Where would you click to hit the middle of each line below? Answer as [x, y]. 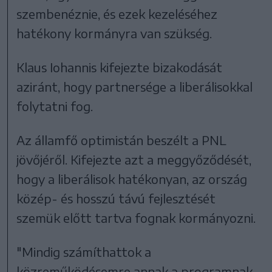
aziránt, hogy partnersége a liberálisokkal [135, 87]
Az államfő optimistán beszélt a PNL [122, 140]
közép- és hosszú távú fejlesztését [116, 199]
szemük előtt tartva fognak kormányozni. [136, 218]
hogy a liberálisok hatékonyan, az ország [132, 179]
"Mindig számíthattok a [84, 252]
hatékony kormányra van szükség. [114, 33]
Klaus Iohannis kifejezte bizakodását [120, 67]
